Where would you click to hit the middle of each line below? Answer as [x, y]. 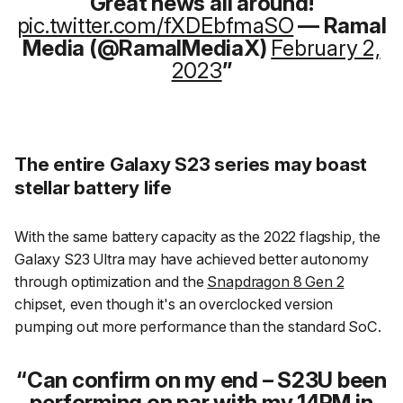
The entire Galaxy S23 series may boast [191, 165]
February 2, [326, 49]
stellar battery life [93, 188]
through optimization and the [111, 282]
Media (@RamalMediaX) [147, 49]
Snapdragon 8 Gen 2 [276, 282]
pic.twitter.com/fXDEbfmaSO [155, 26]
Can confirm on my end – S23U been [206, 380]
